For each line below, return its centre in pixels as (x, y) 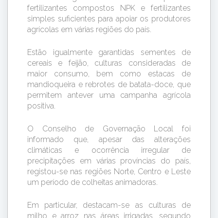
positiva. (41, 106)
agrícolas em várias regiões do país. (89, 29)
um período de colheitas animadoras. (92, 182)
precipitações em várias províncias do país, (109, 161)
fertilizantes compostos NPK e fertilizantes (109, 8)
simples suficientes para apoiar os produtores (109, 18)
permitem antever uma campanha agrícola (109, 95)
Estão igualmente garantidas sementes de (109, 52)
